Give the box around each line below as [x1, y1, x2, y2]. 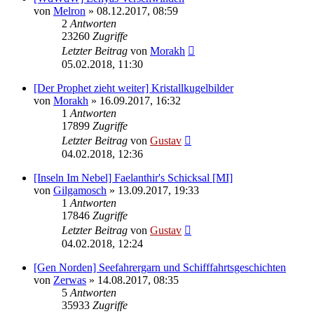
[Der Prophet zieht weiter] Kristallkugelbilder [34, 81, 233, 94]
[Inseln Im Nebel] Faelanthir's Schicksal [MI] [34, 171, 233, 184]
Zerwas [53, 273, 86, 286]
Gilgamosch [53, 184, 107, 196]
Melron [53, 4, 86, 17]
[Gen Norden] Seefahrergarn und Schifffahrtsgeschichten [34, 261, 286, 273]
